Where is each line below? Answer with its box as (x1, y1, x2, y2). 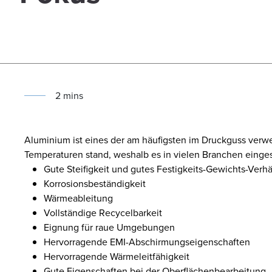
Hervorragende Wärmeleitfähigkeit (44, 249, 189, 263)
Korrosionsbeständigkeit (44, 176, 146, 190)
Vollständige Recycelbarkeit (44, 205, 162, 219)
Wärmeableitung (44, 191, 113, 205)
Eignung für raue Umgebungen (44, 220, 175, 234)
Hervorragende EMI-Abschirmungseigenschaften (44, 234, 250, 248)
